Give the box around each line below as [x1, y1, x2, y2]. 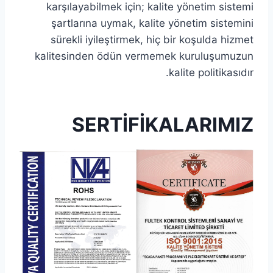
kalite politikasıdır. [169, 66, 253, 79]
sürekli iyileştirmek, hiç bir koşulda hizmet [51, 34, 253, 46]
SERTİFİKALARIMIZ [72, 113, 253, 136]
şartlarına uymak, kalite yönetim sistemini [51, 17, 253, 29]
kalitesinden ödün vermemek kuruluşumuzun [35, 50, 253, 62]
